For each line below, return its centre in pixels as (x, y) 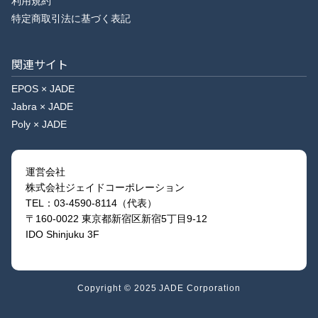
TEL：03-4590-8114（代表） (91, 203)
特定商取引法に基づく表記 (71, 19)
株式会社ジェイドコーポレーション (105, 188)
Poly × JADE (39, 125)
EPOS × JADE (43, 89)
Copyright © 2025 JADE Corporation (159, 288)
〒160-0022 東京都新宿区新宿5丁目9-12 (116, 219)
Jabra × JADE (42, 107)
